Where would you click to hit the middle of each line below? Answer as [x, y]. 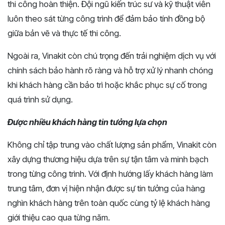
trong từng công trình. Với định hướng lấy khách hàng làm [110, 174]
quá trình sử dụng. [40, 99]
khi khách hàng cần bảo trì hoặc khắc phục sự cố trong [107, 85]
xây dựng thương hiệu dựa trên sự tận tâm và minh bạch [108, 159]
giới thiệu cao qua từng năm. [59, 217]
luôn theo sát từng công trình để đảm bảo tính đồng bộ [106, 18]
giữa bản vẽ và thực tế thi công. [64, 33]
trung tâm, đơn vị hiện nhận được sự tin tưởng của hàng [106, 188]
